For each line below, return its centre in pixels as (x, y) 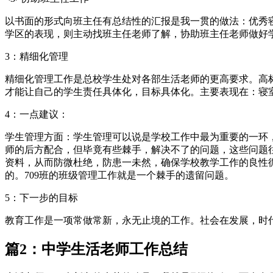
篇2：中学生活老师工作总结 (96, 249)
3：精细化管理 (37, 56)
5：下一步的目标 (41, 197)
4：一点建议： (37, 114)
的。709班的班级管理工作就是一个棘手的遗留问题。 (119, 175)
